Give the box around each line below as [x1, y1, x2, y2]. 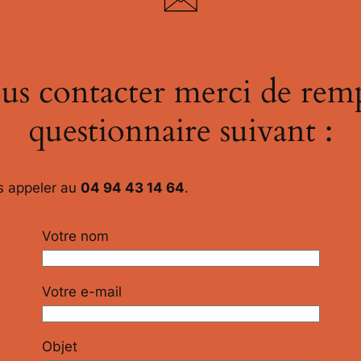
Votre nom [41, 227, 109, 244]
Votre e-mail [41, 283, 122, 300]
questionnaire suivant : [28, 109, 333, 154]
